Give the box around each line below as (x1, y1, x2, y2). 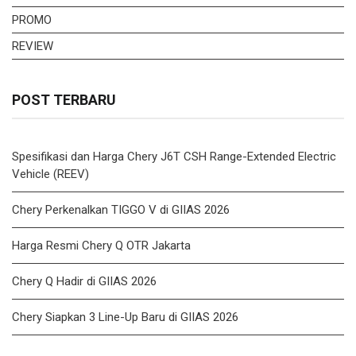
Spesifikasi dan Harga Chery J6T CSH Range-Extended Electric (12, 149, 336, 164)
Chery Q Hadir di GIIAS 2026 (12, 273, 157, 288)
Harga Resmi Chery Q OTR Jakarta (12, 238, 191, 253)
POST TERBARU (12, 91, 116, 108)
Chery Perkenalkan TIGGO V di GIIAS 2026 (12, 202, 230, 217)
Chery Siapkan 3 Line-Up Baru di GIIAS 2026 (12, 309, 238, 324)
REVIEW (12, 38, 53, 53)
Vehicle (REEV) (12, 166, 89, 181)
